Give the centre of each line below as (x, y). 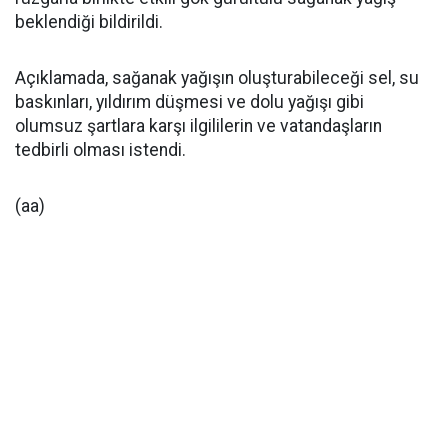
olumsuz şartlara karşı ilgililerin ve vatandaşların (198, 126)
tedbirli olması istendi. (100, 150)
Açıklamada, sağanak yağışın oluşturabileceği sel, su (217, 78)
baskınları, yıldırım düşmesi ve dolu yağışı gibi (189, 102)
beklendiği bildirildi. (89, 22)
